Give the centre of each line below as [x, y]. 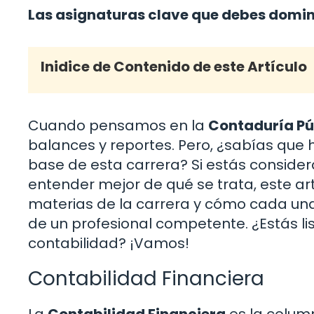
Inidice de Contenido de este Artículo [174, 66]
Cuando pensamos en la [118, 125]
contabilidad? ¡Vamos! [109, 243]
